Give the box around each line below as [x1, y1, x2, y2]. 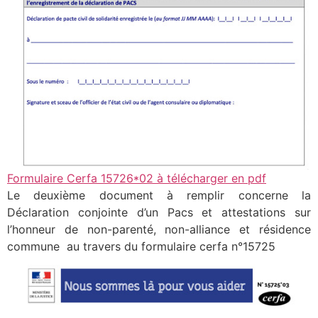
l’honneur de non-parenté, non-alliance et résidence [7, 222, 311, 237]
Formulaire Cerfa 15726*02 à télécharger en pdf [7, 171, 266, 186]
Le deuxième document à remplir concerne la [7, 188, 311, 203]
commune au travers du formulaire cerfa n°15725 [7, 239, 275, 254]
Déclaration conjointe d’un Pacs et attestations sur [7, 205, 311, 220]
